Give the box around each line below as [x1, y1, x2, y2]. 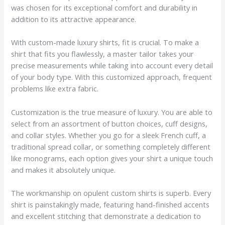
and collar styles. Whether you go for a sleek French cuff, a [11, 130, 206, 140]
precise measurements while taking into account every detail [11, 60, 213, 71]
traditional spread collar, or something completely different [11, 141, 211, 152]
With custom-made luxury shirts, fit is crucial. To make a [11, 37, 199, 48]
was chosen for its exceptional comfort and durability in [11, 3, 198, 13]
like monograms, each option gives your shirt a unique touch [11, 153, 213, 163]
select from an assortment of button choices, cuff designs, [11, 118, 208, 129]
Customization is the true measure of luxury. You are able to [11, 106, 213, 117]
